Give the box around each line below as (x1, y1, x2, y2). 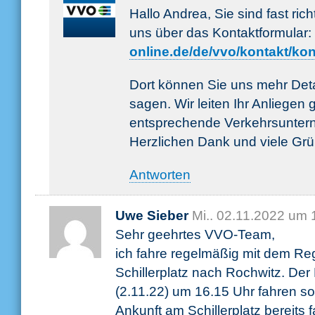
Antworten (129, 167, 191, 182)
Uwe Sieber (115, 207, 188, 223)
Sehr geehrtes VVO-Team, (115, 226, 275, 242)
